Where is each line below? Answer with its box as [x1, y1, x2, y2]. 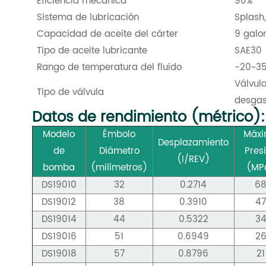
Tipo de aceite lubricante [36, 43, 147, 59]
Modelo [43, 127, 75, 142]
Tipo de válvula [36, 85, 104, 100]
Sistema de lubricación [36, 10, 139, 26]
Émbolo [103, 127, 136, 142]
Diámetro [99, 144, 140, 159]
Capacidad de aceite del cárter [36, 27, 178, 42]
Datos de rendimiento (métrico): [31, 106, 265, 130]
